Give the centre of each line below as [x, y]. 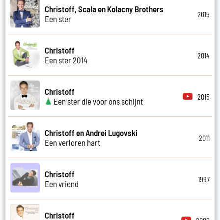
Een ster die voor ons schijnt [98, 101]
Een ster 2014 [66, 60]
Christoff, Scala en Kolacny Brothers [104, 9]
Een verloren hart [73, 142]
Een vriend [62, 183]
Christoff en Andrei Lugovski [91, 132]
